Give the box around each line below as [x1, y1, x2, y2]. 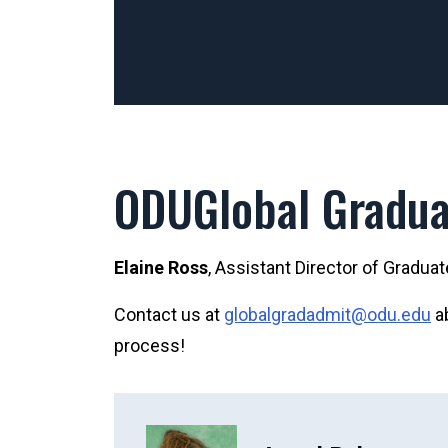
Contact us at [114, 303, 224, 325]
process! [114, 334, 185, 356]
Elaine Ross [114, 256, 208, 278]
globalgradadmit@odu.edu [224, 303, 431, 325]
